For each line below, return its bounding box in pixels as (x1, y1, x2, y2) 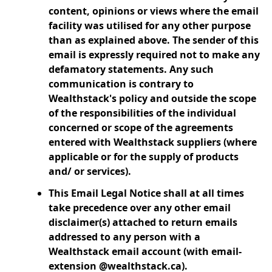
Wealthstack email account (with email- (49, 245, 242, 258)
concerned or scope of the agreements (49, 121, 233, 134)
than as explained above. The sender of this (49, 33, 259, 47)
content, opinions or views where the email (49, 4, 259, 18)
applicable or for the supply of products (49, 150, 239, 163)
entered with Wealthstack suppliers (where (49, 135, 257, 149)
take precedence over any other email (49, 201, 231, 214)
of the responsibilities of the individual (49, 106, 236, 120)
